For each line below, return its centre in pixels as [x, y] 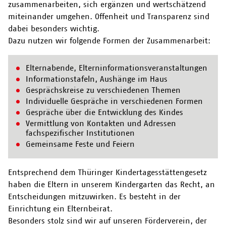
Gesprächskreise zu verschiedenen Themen [103, 90]
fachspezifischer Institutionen [80, 133]
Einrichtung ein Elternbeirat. [60, 208]
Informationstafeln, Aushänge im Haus [97, 79]
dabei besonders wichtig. [54, 28]
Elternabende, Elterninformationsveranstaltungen [117, 68]
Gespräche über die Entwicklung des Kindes [105, 112]
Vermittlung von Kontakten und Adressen [101, 123]
